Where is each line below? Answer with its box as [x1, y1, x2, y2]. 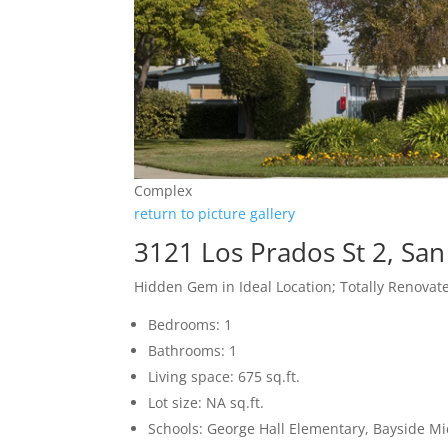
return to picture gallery [134, 204, 296, 224]
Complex [134, 181, 193, 201]
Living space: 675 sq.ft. [148, 367, 301, 387]
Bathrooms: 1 [148, 341, 238, 361]
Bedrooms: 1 [148, 315, 233, 335]
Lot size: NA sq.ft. [148, 393, 265, 413]
